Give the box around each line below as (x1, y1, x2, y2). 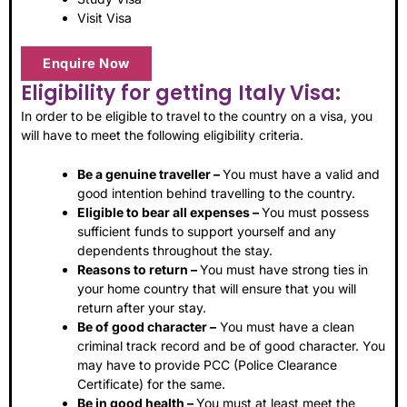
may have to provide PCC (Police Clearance (77, 357, 337, 373)
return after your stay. (77, 300, 206, 316)
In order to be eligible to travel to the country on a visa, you (21, 107, 372, 124)
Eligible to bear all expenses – (77, 204, 262, 221)
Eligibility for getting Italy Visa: (21, 78, 341, 107)
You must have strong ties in (200, 262, 368, 278)
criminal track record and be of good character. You (77, 338, 385, 354)
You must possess (262, 204, 369, 221)
